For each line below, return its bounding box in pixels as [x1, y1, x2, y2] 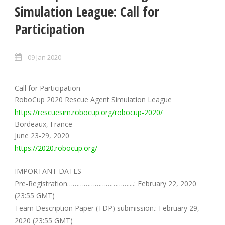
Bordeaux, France [15, 119, 72, 129]
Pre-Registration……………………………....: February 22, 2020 [15, 178, 196, 188]
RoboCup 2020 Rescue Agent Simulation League [15, 95, 172, 105]
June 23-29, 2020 [15, 130, 69, 140]
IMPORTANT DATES [15, 166, 81, 176]
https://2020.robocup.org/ [15, 143, 97, 153]
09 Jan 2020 [26, 53, 61, 62]
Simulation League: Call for [15, 2, 159, 21]
